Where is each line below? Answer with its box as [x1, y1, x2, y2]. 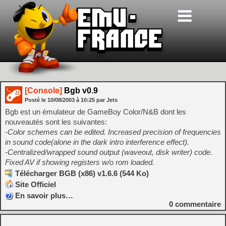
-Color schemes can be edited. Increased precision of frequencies [5, 128, 221, 136]
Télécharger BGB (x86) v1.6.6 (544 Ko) [15, 169, 149, 178]
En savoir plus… [15, 191, 73, 200]
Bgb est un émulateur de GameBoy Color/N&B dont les [5, 107, 186, 116]
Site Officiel [15, 180, 56, 189]
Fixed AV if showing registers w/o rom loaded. [5, 158, 154, 166]
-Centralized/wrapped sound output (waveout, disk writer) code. [5, 148, 212, 156]
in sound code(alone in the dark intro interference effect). [5, 138, 189, 146]
